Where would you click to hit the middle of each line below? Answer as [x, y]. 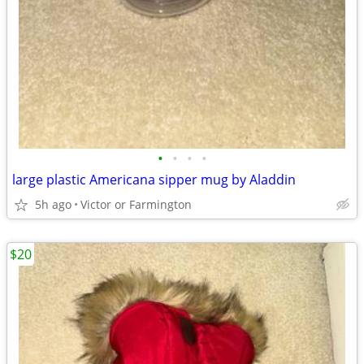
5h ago [53, 204]
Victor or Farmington [136, 204]
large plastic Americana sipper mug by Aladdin [154, 180]
